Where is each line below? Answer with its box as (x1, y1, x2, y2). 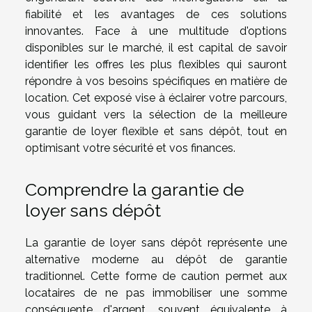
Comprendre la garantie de (25, 178, 244, 200)
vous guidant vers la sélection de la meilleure (25, 107, 287, 121)
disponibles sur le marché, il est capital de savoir (25, 40, 287, 54)
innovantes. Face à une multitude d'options (25, 24, 287, 38)
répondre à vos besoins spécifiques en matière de (25, 74, 287, 88)
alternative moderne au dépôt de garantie (25, 252, 287, 266)
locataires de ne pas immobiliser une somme (25, 286, 287, 299)
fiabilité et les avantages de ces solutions (25, 7, 287, 21)
